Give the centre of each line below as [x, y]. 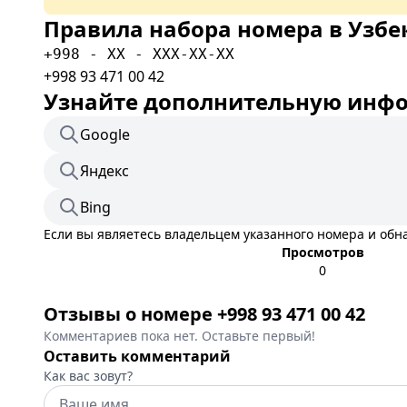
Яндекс [104, 171]
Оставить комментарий [137, 356]
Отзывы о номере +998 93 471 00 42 [204, 314]
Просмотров [323, 252]
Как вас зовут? [88, 376]
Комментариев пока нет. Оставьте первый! [179, 336]
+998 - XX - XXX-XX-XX [139, 54]
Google [105, 134]
